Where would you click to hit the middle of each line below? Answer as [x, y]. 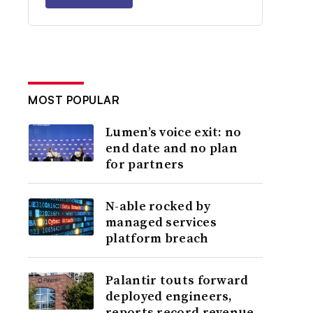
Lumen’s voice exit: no [174, 132]
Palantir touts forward [177, 280]
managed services [161, 222]
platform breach [157, 238]
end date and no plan [172, 148]
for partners [145, 164]
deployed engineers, [169, 296]
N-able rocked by [158, 206]
